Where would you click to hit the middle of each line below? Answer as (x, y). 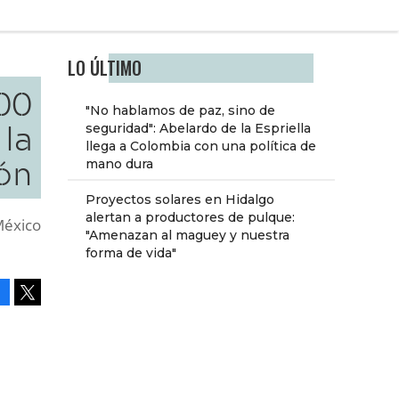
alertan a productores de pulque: (190, 218)
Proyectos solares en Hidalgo (180, 200)
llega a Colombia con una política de (201, 147)
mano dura (119, 164)
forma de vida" (131, 253)
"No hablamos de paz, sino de (180, 111)
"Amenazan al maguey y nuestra (187, 236)
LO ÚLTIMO (105, 69)
